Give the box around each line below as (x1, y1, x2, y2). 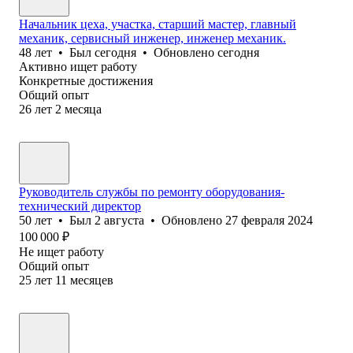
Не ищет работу (19, 244, 104, 258)
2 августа (95, 213, 144, 227)
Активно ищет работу (19, 59, 137, 73)
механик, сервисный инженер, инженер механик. (19, 31, 286, 45)
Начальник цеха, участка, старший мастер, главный (19, 17, 296, 31)
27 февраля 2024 (225, 213, 313, 227)
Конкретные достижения (19, 73, 153, 87)
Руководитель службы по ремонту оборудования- (19, 184, 284, 199)
